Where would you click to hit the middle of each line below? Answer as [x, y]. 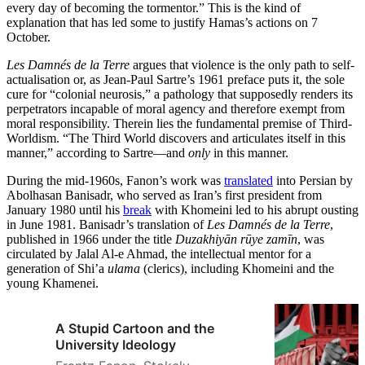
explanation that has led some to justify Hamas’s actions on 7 [162, 23]
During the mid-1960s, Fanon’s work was [115, 181]
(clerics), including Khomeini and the [237, 269]
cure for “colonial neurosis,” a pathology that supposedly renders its [180, 95]
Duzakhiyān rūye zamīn [236, 240]
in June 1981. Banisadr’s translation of [107, 225]
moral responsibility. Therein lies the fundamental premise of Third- [179, 124]
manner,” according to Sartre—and [97, 153]
